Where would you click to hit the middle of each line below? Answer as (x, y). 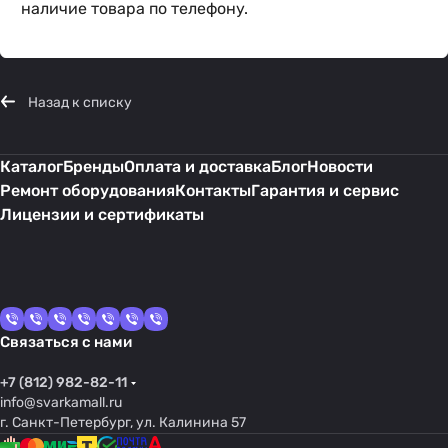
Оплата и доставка (197, 166)
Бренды (93, 166)
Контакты (213, 190)
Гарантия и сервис (325, 190)
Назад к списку (80, 102)
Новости (340, 166)
